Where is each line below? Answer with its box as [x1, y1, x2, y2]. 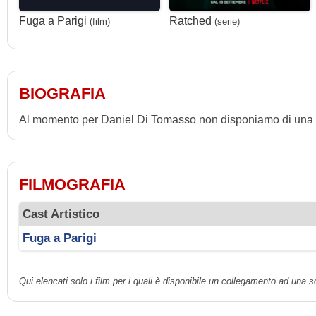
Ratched [169, 14, 212, 27]
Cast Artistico [23, 207, 100, 221]
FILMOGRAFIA [19, 175, 126, 193]
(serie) [214, 16, 240, 27]
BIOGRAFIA [19, 84, 106, 102]
